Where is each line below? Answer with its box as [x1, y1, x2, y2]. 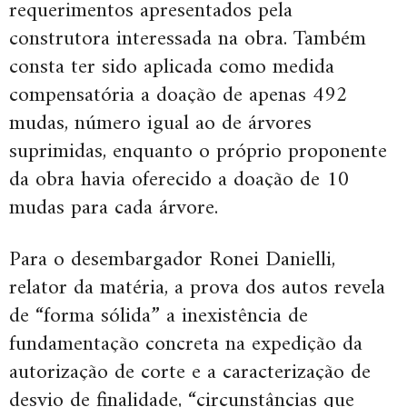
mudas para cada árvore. [9, 188, 218, 227]
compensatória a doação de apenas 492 [9, 75, 348, 114]
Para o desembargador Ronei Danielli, [9, 240, 335, 279]
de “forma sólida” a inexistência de [9, 296, 308, 335]
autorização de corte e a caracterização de [9, 352, 371, 392]
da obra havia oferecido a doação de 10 [9, 160, 350, 199]
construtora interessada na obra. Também [9, 19, 366, 58]
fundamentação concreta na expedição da [9, 324, 362, 363]
